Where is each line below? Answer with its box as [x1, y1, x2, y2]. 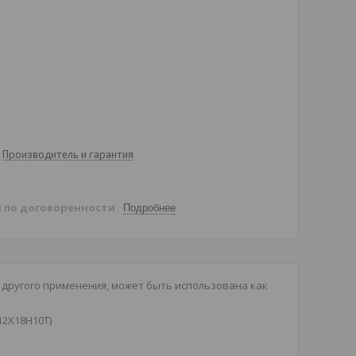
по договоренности [4, 200, 115, 215]
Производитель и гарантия [2, 148, 133, 161]
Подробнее [123, 201, 176, 214]
